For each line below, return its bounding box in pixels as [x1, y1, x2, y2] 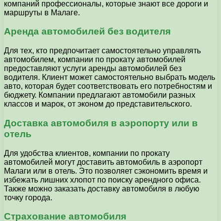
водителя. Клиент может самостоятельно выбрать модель [4, 73, 215, 82]
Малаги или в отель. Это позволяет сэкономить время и [4, 166, 208, 175]
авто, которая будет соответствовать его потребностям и [4, 82, 212, 91]
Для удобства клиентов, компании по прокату [4, 148, 170, 157]
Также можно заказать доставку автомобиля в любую [4, 184, 199, 193]
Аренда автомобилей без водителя [4, 26, 171, 37]
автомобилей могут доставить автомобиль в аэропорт [4, 157, 202, 166]
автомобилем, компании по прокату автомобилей [4, 55, 185, 64]
